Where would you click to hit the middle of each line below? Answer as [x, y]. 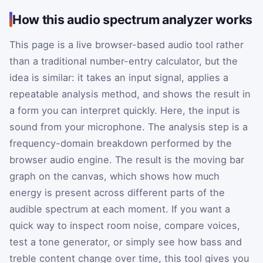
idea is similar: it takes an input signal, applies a [119, 78]
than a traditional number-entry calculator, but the [124, 61]
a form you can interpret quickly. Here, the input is [125, 111]
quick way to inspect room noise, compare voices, [125, 226]
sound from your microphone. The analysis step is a [129, 127]
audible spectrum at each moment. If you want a [120, 209]
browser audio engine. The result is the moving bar [127, 160]
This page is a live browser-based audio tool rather [127, 45]
